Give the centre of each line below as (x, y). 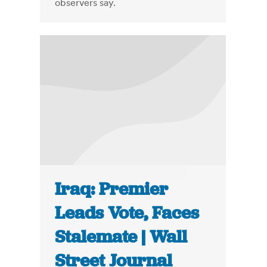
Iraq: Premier (112, 189)
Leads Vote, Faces (127, 213)
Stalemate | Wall (121, 237)
